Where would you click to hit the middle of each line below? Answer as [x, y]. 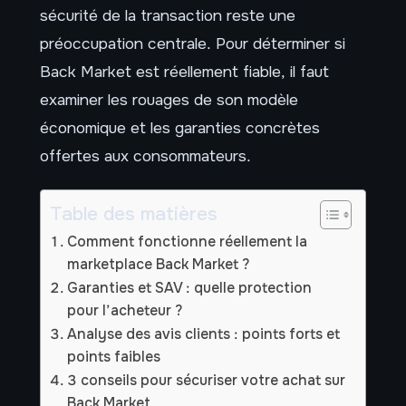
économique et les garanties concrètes [180, 127]
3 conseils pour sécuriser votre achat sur [207, 380]
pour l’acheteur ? [125, 310]
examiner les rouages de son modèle [169, 99]
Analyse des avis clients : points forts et [204, 334]
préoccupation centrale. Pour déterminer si [193, 43]
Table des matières [134, 213]
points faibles [114, 357]
